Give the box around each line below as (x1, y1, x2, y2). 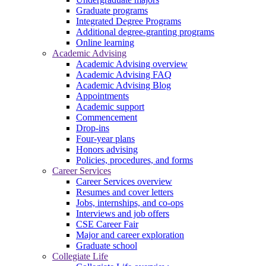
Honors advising (76, 144, 138, 155)
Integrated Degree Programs (76, 16, 181, 27)
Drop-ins (76, 123, 109, 134)
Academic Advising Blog (76, 80, 171, 91)
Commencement (76, 112, 137, 123)
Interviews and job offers (76, 208, 169, 219)
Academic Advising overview (76, 59, 188, 69)
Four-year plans (76, 134, 135, 144)
